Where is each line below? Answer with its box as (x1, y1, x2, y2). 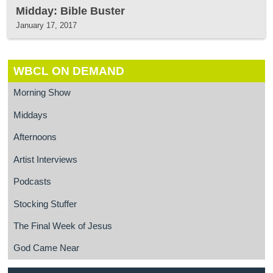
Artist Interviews (13, 154, 77, 165)
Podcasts (13, 177, 51, 187)
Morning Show (13, 88, 71, 98)
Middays (13, 110, 48, 120)
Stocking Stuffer (13, 199, 77, 209)
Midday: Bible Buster (16, 4, 126, 17)
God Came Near (13, 243, 79, 253)
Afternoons (13, 132, 57, 143)
